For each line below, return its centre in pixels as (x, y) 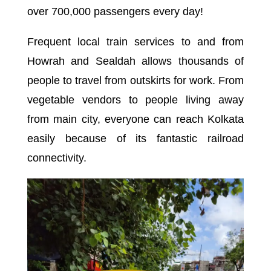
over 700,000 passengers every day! (115, 11)
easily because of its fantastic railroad (135, 138)
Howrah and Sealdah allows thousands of (135, 61)
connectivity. (57, 158)
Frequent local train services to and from (135, 41)
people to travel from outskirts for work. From (135, 80)
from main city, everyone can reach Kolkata (135, 119)
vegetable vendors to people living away (135, 100)
